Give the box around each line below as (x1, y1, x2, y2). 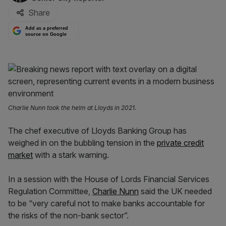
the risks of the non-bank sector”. (8, 210, 129, 220)
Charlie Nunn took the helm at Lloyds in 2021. (8, 104, 136, 111)
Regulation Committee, (8, 186, 92, 196)
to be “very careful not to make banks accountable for (8, 198, 205, 208)
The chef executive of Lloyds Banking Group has (8, 126, 187, 136)
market (8, 150, 33, 160)
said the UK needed (139, 186, 212, 196)
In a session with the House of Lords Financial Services (8, 174, 209, 184)
